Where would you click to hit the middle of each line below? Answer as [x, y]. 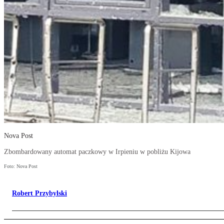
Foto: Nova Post [21, 166]
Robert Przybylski [39, 193]
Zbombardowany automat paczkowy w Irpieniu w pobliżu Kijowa [97, 152]
